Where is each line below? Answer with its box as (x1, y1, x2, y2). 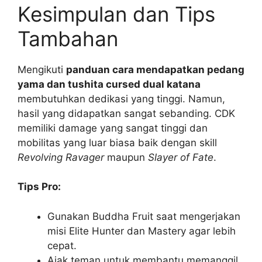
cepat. (47, 239, 77, 251)
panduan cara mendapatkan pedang (66, 63, 244, 75)
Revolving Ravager (18, 151, 104, 163)
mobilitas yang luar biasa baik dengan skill (18, 136, 217, 149)
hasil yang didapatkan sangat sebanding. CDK (18, 107, 235, 119)
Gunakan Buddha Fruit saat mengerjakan (47, 210, 240, 222)
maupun (104, 151, 148, 163)
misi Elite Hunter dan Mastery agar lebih (47, 225, 236, 237)
